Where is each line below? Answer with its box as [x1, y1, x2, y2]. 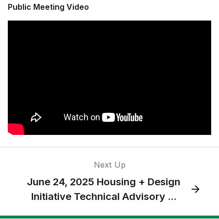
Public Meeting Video [8, 2, 89, 12]
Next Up [93, 160, 126, 170]
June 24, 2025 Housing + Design [27, 175, 180, 188]
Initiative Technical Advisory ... [31, 190, 176, 202]
